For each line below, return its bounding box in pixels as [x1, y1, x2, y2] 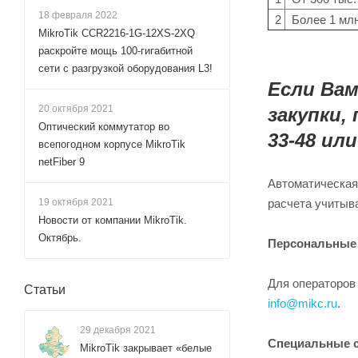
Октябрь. [38, 232, 82, 244]
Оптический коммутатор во [38, 121, 169, 133]
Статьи [24, 283, 66, 296]
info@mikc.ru [268, 296, 337, 310]
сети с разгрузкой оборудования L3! [38, 62, 213, 74]
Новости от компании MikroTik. [38, 214, 187, 226]
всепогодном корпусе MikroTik [38, 138, 185, 150]
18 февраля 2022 [38, 10, 117, 21]
